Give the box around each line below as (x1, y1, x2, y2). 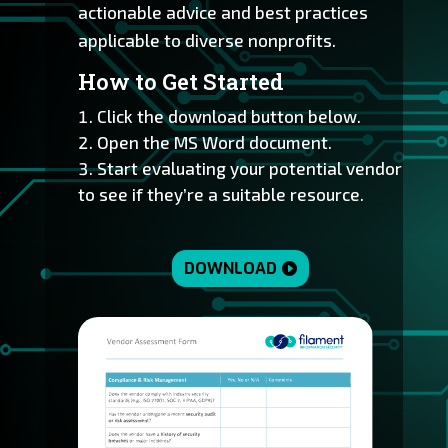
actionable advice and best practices (77, 2, 368, 23)
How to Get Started (77, 67, 284, 97)
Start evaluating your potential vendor (96, 158, 402, 179)
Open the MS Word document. (96, 132, 332, 153)
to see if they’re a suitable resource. (77, 184, 364, 205)
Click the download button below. (96, 106, 361, 127)
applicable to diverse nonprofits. (77, 30, 336, 51)
